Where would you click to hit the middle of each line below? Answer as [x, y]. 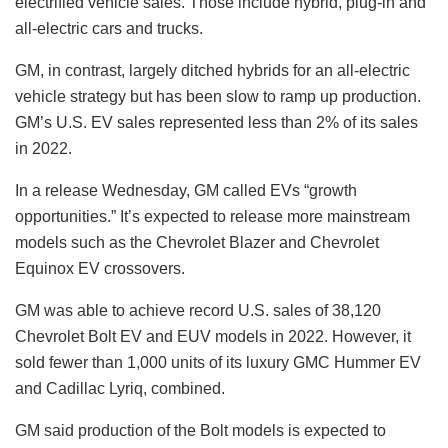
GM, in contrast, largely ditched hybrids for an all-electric [212, 70]
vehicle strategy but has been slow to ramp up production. [218, 96]
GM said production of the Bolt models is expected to [200, 430]
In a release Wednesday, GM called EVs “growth [186, 190]
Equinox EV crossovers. [100, 268]
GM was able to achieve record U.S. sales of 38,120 [198, 310]
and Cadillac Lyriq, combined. [120, 388]
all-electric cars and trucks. [109, 28]
